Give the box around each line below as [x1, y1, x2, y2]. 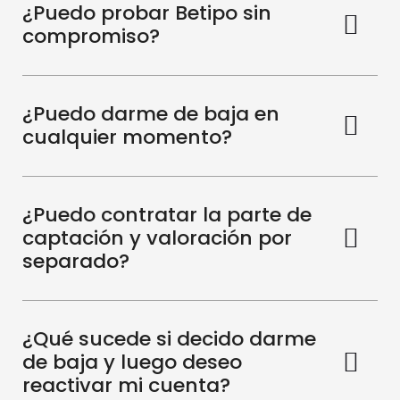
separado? [22, 247, 129, 276]
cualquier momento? [22, 123, 232, 152]
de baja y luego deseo [22, 348, 242, 377]
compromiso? [22, 22, 160, 51]
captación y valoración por [22, 224, 292, 253]
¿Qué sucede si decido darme [22, 325, 316, 354]
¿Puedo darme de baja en [22, 100, 279, 129]
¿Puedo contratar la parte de [22, 201, 312, 229]
